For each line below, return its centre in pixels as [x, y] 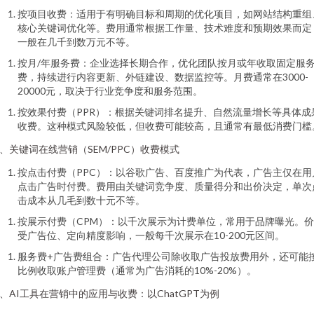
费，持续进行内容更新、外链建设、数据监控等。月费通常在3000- [163, 77]
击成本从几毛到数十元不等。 [81, 200]
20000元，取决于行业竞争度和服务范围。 [110, 91]
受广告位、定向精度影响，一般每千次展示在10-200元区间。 [151, 235]
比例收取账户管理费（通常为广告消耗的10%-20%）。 [137, 270]
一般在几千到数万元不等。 [76, 42]
